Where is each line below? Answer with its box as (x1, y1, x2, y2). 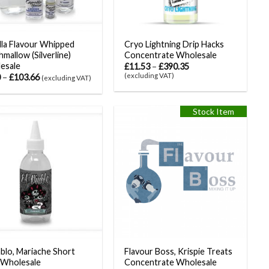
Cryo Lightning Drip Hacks (124, 38, 224, 49)
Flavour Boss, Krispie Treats (124, 246, 232, 257)
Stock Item (193, 106, 235, 116)
